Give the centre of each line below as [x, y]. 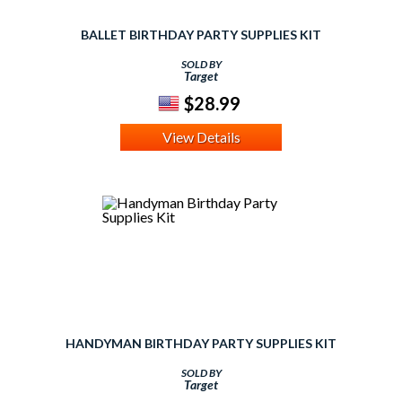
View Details [201, 137]
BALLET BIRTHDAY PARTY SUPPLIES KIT [201, 35]
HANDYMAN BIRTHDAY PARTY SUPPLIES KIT [201, 344]
